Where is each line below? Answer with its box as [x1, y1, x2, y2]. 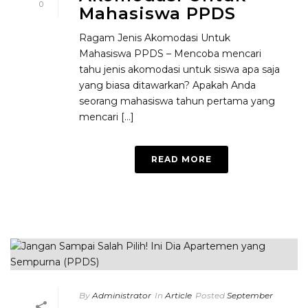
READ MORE [151, 154, 212, 164]
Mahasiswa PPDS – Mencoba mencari [79, 47, 261, 60]
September [227, 290, 273, 300]
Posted [195, 290, 225, 300]
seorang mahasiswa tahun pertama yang [79, 95, 275, 107]
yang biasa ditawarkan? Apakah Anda [79, 79, 256, 91]
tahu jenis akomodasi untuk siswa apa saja [79, 63, 280, 76]
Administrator [92, 290, 151, 300]
